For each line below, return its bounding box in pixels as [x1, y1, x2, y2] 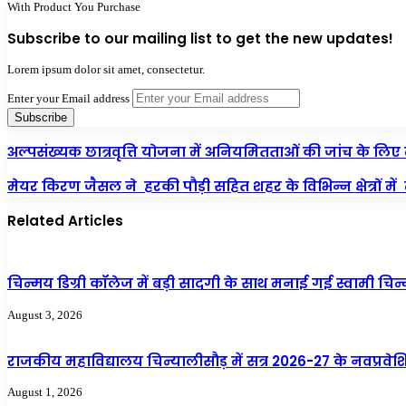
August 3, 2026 [7, 307, 82, 322]
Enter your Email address [7, 92, 130, 106]
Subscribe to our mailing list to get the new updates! [7, 29, 393, 49]
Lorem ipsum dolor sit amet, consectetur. [7, 63, 205, 77]
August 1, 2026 [7, 384, 82, 399]
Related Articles [7, 210, 123, 230]
